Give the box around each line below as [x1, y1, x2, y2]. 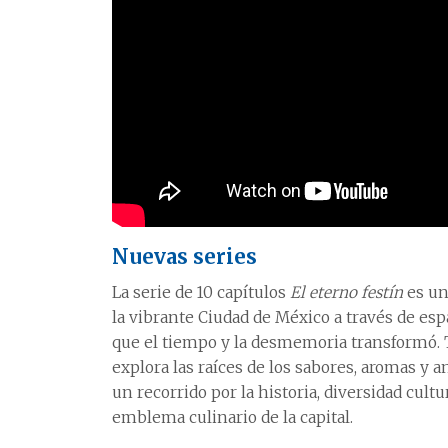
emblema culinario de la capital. [112, 407, 353, 427]
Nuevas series [112, 243, 257, 269]
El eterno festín [290, 282, 403, 302]
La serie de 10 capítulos [112, 282, 290, 302]
